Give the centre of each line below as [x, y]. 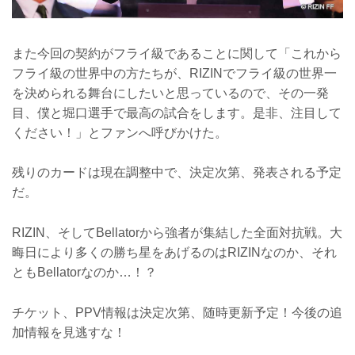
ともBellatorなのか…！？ [84, 272]
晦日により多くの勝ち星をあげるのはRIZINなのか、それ [174, 252]
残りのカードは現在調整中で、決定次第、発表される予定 [177, 173]
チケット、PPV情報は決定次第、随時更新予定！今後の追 [177, 312]
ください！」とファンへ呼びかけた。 [120, 132]
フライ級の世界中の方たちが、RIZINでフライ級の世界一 [174, 73]
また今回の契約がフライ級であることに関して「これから [177, 53]
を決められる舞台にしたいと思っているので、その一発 [170, 93]
